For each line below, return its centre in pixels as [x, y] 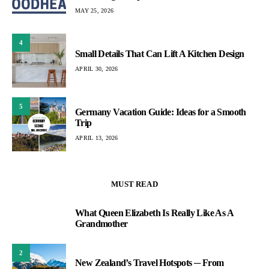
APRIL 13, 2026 [97, 138]
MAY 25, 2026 [94, 10]
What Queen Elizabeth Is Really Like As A [154, 213]
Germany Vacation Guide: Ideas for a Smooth [161, 112]
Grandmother [101, 224]
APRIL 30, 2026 [97, 68]
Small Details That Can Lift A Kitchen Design [160, 53]
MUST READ [134, 184]
